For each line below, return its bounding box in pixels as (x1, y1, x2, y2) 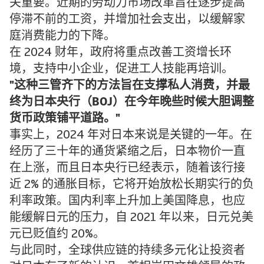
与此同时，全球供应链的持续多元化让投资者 (9, 245, 245, 257)
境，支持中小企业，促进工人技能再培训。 (9, 63, 236, 75)
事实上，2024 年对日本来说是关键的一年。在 (9, 129, 252, 141)
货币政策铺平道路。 (9, 113, 115, 125)
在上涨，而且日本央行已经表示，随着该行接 (9, 162, 245, 174)
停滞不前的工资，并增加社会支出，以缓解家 (9, 14, 245, 26)
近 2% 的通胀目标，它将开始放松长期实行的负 (9, 179, 254, 191)
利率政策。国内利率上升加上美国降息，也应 (9, 195, 245, 207)
